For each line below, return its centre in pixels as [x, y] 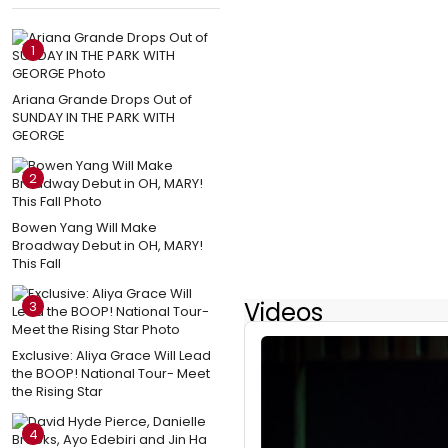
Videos [283, 312]
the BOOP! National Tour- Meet [111, 373]
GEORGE [38, 135]
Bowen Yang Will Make [84, 227]
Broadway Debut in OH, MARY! [107, 245]
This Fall [36, 263]
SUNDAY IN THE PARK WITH [93, 117]
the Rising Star [57, 391]
